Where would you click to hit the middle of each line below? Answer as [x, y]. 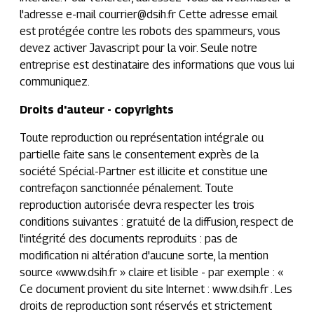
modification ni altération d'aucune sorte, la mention [144, 255]
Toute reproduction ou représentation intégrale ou [142, 138]
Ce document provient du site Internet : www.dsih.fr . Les [156, 289]
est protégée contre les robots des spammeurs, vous [150, 31]
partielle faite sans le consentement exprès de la [139, 155]
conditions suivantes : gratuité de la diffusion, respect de [157, 222]
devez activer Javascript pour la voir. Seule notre [138, 48]
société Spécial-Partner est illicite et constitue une [144, 171]
